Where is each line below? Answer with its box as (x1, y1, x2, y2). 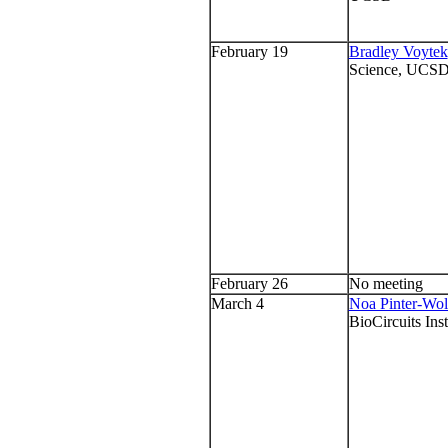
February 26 (210, 275, 288, 293)
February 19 (210, 43, 288, 61)
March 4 (210, 295, 264, 313)
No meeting (348, 275, 423, 293)
